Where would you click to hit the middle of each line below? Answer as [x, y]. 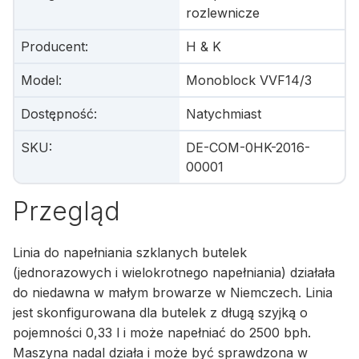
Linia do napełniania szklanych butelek [130, 253]
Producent [53, 46]
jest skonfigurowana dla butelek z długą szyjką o [160, 313]
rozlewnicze [223, 13]
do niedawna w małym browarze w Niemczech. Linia [173, 293]
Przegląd [67, 211]
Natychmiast [224, 114]
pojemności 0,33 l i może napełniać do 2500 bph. [162, 333]
